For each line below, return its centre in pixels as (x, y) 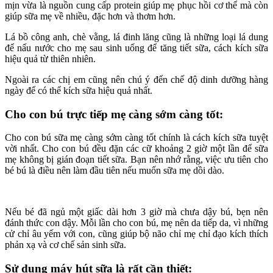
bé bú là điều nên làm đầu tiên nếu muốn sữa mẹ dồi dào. (115, 171)
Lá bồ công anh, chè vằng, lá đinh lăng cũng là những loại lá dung (136, 37)
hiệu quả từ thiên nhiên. (50, 59)
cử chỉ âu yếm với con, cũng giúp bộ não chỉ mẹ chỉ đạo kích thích (136, 234)
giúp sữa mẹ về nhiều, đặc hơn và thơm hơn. (90, 16)
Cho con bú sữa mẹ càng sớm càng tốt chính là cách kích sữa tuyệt (136, 138)
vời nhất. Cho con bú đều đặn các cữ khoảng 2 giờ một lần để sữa (136, 149)
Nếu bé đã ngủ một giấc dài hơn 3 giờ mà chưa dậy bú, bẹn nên (136, 212)
